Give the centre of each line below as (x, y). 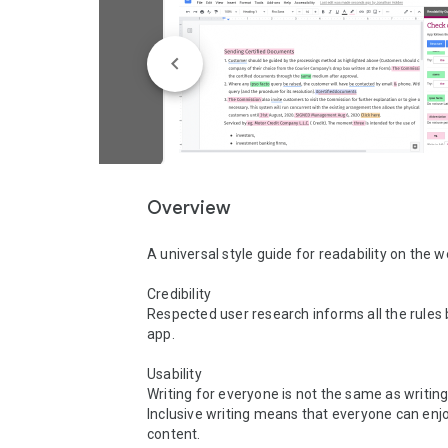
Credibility (181, 294)
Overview (188, 208)
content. (175, 434)
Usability (174, 374)
